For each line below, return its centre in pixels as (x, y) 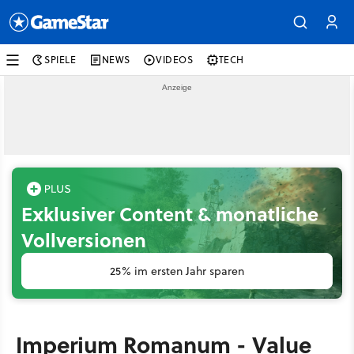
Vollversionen (84, 240)
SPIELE (60, 60)
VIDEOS (175, 60)
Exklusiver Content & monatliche (170, 214)
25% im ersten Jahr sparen (177, 271)
